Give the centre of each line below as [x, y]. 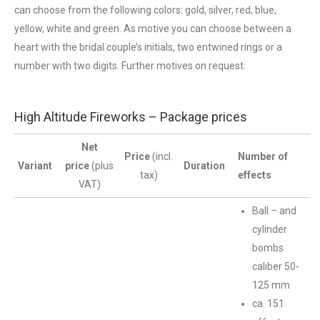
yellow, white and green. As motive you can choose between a [153, 29]
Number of [263, 156]
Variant [36, 166]
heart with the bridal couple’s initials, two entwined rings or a [148, 47]
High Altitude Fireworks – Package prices [131, 117]
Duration [205, 166]
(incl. [162, 156]
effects [256, 175]
